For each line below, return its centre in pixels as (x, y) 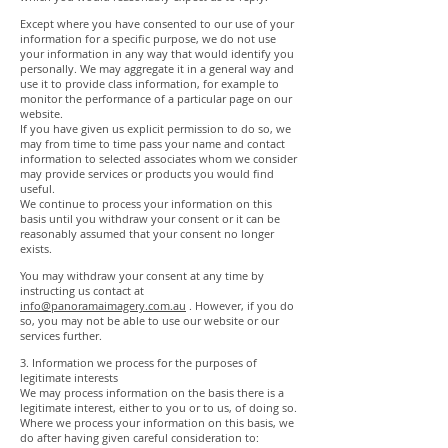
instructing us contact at (82, 290)
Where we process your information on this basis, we (157, 422)
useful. (37, 188)
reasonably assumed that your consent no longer (147, 233)
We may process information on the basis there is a (152, 392)
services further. (61, 335)
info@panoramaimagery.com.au (103, 305)
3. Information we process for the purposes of (138, 362)
